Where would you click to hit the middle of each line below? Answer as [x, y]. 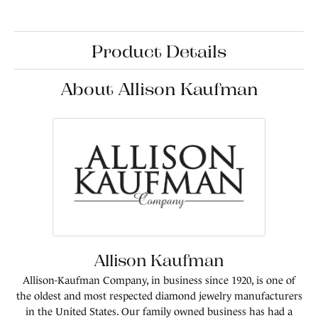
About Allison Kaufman [159, 88]
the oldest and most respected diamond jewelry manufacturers [159, 296]
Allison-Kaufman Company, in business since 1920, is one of [159, 280]
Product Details [159, 50]
